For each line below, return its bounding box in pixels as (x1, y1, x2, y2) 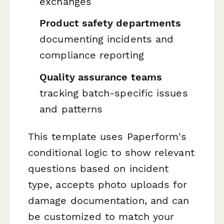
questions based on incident (28, 162, 169, 175)
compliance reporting (39, 49, 144, 61)
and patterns (39, 102, 103, 115)
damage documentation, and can (28, 194, 189, 207)
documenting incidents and (39, 33, 174, 45)
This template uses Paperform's (28, 130, 187, 143)
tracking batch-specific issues (39, 86, 188, 99)
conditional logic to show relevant (28, 146, 194, 159)
